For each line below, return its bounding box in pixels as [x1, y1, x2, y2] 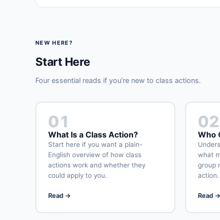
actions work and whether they [48, 161, 145, 169]
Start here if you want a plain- [48, 140, 142, 149]
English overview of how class [48, 151, 141, 159]
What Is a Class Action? [48, 130, 138, 140]
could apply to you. [48, 171, 107, 180]
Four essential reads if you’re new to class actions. [35, 76, 201, 84]
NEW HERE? [35, 39, 73, 46]
